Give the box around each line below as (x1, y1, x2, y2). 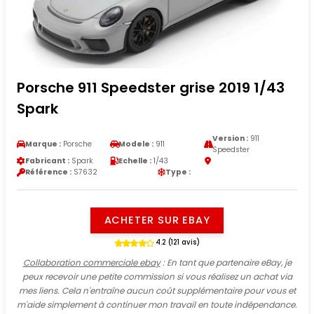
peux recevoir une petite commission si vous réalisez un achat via (22, 271, 292, 283)
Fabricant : (25, 156, 69, 167)
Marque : (25, 139, 61, 150)
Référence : (25, 167, 71, 178)
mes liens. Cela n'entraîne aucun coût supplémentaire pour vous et (18, 285, 296, 297)
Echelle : (118, 156, 152, 167)
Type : (165, 167, 191, 178)
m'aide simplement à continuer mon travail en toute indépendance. (17, 299, 297, 311)
